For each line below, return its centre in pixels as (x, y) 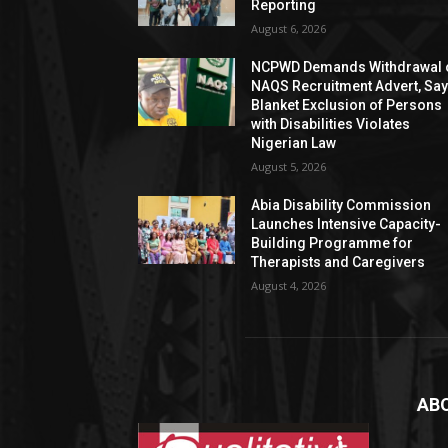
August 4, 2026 (289, 285)
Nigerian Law (294, 142)
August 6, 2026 (289, 28)
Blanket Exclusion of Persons (347, 104)
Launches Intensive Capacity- (346, 223)
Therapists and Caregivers (338, 261)
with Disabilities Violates (331, 123)
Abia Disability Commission (341, 204)
